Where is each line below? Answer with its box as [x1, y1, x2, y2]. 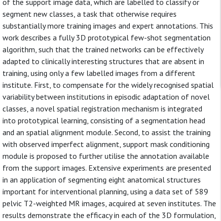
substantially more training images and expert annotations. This [2, 21, 213, 31]
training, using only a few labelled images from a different [2, 68, 195, 78]
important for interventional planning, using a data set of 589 [2, 186, 208, 196]
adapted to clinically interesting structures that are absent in [2, 56, 204, 66]
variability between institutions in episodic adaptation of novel [2, 92, 210, 102]
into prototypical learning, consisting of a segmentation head [2, 115, 205, 125]
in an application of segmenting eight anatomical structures [2, 175, 201, 184]
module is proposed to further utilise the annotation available [2, 151, 209, 161]
